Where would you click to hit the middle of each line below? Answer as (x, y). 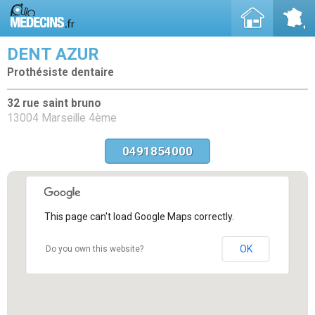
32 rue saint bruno (54, 103)
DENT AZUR (53, 54)
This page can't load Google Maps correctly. (139, 216)
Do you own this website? (94, 249)
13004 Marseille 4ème (62, 118)
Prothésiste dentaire (60, 72)
